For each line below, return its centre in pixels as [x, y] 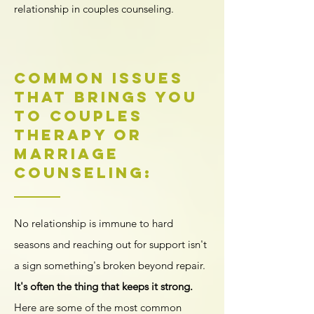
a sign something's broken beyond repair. [110, 265]
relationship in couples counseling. [95, 9]
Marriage [67, 154]
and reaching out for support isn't [130, 244]
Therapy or [78, 135]
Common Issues [99, 78]
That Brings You [106, 97]
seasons [33, 244]
